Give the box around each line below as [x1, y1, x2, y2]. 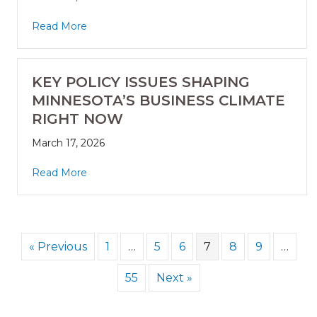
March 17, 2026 [32, 137, 105, 150]
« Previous [28, 240, 87, 254]
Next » [156, 271, 192, 285]
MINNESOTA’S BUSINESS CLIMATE [32, 92, 285, 110]
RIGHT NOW [32, 110, 123, 128]
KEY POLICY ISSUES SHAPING [32, 74, 250, 91]
